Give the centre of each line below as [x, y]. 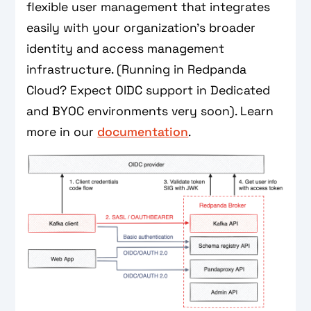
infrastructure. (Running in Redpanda [137, 69]
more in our [62, 132]
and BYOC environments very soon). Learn [150, 111]
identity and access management [126, 48]
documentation [143, 132]
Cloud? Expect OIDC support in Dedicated [149, 90]
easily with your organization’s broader [141, 27]
